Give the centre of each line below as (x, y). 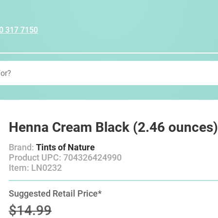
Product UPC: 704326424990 (65, 157)
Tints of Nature (66, 147)
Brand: (23, 147)
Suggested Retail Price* (55, 193)
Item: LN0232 (36, 168)
